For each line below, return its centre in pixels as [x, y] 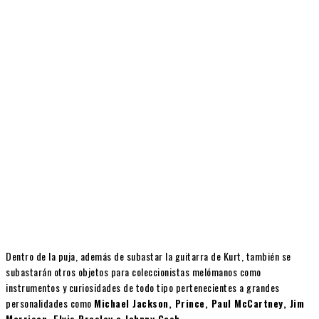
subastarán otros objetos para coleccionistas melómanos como [134, 272]
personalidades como [50, 303]
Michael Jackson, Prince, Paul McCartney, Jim [199, 303]
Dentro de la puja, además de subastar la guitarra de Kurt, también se [148, 256]
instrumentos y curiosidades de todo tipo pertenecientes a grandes [143, 288]
